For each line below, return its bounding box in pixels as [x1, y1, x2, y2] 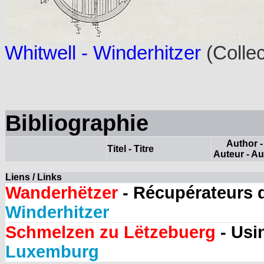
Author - [226, 138, 263, 149]
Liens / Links [5, 172, 62, 183]
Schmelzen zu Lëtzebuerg [5, 223, 216, 242]
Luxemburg [5, 242, 99, 262]
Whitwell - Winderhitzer [5, 42, 201, 64]
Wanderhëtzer [5, 183, 123, 203]
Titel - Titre [107, 144, 154, 154]
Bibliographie [5, 110, 148, 136]
